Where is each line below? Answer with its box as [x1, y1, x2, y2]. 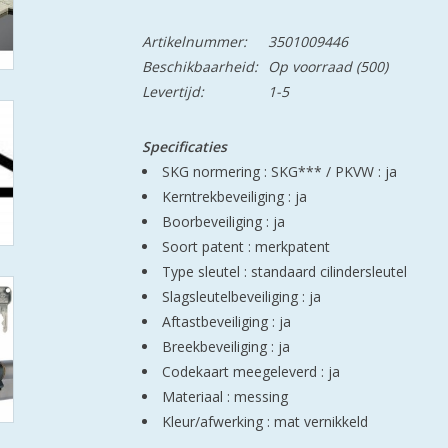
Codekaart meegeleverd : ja [161, 362, 340, 381]
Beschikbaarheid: [141, 57, 258, 76]
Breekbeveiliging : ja [161, 337, 290, 356]
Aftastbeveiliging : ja [161, 312, 291, 331]
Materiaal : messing [161, 387, 288, 406]
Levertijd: [141, 82, 204, 101]
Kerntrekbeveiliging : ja [161, 187, 307, 206]
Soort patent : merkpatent [161, 237, 330, 256]
